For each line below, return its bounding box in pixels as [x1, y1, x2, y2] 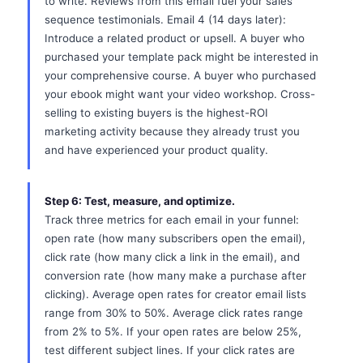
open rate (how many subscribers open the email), [45, 232, 305, 245]
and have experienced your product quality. [45, 143, 268, 156]
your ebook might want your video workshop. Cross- [45, 88, 315, 100]
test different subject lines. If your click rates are [45, 344, 295, 357]
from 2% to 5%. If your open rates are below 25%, [45, 325, 301, 338]
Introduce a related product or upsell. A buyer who [45, 32, 305, 45]
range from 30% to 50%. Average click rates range [45, 306, 303, 319]
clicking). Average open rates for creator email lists [45, 288, 306, 301]
